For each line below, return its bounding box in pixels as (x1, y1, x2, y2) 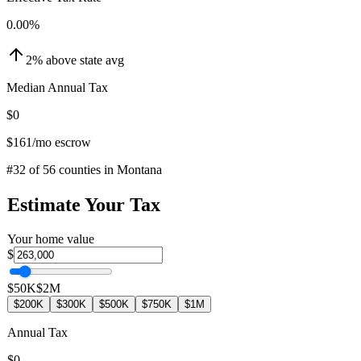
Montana (117, 162, 162, 176)
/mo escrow (32, 135, 91, 149)
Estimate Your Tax (7, 193, 160, 215)
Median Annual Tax (6, 80, 108, 94)
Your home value (7, 231, 94, 246)
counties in (56, 162, 117, 176)
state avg (80, 52, 124, 67)
